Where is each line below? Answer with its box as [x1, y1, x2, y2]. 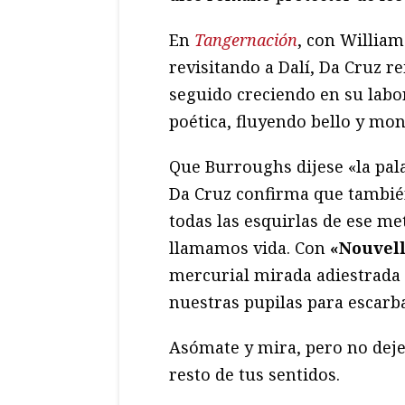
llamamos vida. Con [169, 237, 330, 259]
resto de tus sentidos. [169, 363, 340, 386]
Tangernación [194, 29, 297, 52]
